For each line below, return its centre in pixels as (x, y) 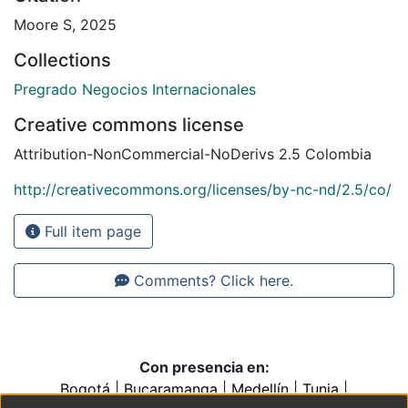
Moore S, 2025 (65, 25)
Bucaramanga (171, 389)
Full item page (91, 232)
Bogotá (85, 389)
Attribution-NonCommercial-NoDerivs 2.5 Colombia (193, 154)
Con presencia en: (204, 367)
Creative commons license (129, 125)
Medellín (260, 389)
